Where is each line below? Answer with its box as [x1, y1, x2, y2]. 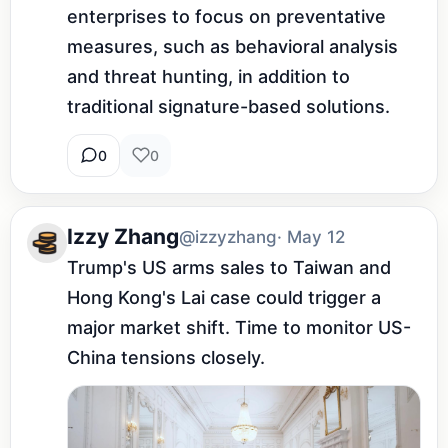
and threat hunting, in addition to [67, 65, 350, 87]
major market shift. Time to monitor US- [67, 316, 411, 338]
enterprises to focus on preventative [67, 5, 386, 27]
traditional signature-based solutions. [67, 95, 390, 117]
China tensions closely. [67, 346, 265, 368]
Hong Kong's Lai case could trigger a [67, 286, 381, 308]
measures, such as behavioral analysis [67, 35, 398, 57]
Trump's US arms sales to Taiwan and [67, 256, 391, 278]
